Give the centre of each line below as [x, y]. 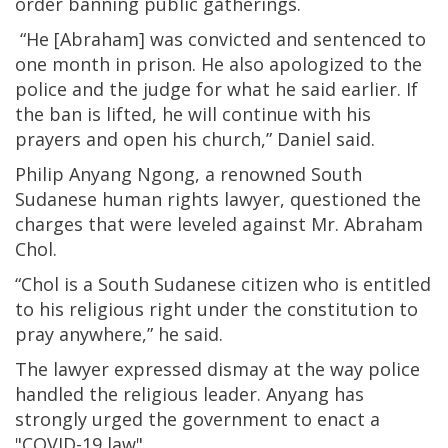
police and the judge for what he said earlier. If [216, 88]
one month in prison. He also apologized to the [218, 63]
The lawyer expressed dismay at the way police [217, 368]
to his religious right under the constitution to [216, 308]
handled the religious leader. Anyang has [189, 393]
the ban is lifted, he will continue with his [193, 113]
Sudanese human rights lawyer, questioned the [218, 198]
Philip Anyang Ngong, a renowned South [188, 173]
